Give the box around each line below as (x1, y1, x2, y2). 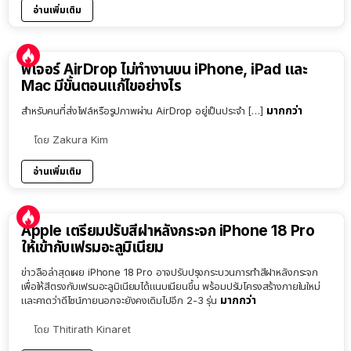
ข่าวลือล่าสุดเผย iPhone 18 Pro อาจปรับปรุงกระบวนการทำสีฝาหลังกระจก (21, 266, 318, 279)
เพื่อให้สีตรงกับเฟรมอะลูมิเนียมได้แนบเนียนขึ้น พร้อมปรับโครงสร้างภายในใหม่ (21, 280, 320, 293)
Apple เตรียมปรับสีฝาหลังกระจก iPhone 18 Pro (21, 222, 315, 241)
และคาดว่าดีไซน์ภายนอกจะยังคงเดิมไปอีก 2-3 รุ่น (21, 294, 220, 307)
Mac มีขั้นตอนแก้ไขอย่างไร (21, 77, 182, 96)
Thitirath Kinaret (52, 323, 131, 336)
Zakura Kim (52, 133, 108, 147)
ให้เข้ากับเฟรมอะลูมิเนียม (21, 238, 164, 257)
